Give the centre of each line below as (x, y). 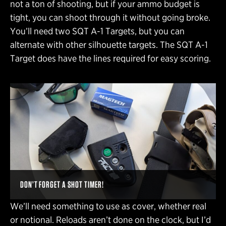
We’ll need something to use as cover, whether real (108, 206)
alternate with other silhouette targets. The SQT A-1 (109, 44)
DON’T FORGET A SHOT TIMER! (62, 184)
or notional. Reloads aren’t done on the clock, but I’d (110, 219)
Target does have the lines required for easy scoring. (110, 58)
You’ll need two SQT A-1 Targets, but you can (97, 31)
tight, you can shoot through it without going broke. (110, 17)
